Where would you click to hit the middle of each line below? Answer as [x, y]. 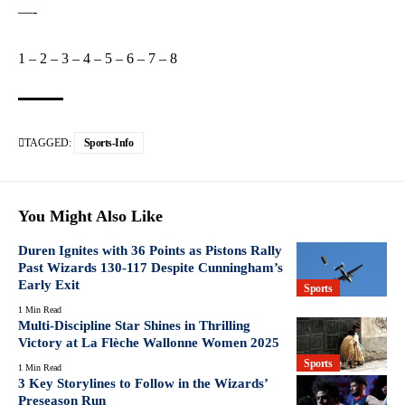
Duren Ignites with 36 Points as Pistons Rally [150, 251]
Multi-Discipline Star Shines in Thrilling [134, 326]
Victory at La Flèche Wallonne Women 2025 [149, 343]
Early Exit [49, 285]
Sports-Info [109, 143]
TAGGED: [48, 143]
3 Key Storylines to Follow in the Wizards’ [143, 384]
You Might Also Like [90, 217]
